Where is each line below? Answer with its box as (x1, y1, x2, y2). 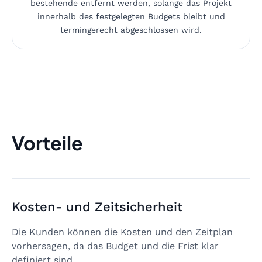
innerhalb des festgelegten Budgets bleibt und (37, 11, 225, 21)
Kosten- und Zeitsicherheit (12, 199, 182, 214)
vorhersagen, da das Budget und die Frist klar (12, 240, 219, 251)
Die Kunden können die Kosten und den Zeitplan (12, 226, 233, 237)
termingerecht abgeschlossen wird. (60, 25, 202, 35)
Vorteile (12, 130, 83, 154)
